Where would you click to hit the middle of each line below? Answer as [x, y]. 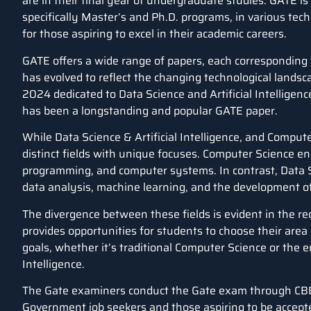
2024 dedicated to [70, 94]
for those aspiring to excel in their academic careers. [154, 34]
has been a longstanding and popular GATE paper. [150, 110]
